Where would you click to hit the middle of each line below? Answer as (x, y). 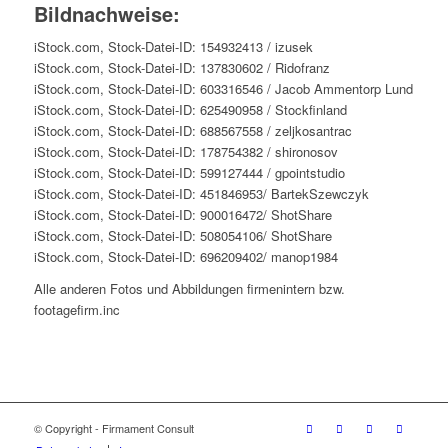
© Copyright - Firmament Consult (113, 427)
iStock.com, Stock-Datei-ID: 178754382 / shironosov (185, 152)
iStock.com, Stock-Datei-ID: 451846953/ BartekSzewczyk (201, 194)
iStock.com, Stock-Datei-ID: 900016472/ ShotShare (182, 215)
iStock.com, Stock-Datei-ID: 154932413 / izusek (173, 47)
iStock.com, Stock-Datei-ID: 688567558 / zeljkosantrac (192, 131)
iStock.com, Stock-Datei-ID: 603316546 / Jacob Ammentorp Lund (223, 89)
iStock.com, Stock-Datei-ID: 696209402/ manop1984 (185, 257)
